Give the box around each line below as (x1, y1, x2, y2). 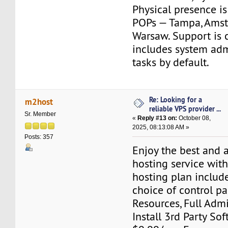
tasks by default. (132, 55, 210, 69)
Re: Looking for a (149, 95, 203, 105)
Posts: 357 (24, 133, 54, 140)
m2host (24, 95, 53, 107)
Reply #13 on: (137, 115, 178, 122)
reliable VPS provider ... (149, 104, 221, 114)
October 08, (177, 115, 211, 122)
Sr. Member (24, 110, 56, 118)
